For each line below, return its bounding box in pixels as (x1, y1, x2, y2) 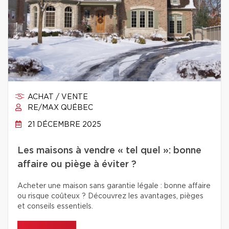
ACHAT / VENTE (26, 94, 88, 101)
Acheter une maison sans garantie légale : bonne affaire (17, 182, 211, 190)
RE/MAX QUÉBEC (26, 104, 93, 111)
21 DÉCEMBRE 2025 (26, 121, 101, 128)
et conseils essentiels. (17, 203, 93, 210)
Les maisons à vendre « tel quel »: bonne (17, 146, 201, 155)
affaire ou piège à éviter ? (17, 160, 136, 169)
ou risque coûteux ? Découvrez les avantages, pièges (17, 193, 203, 200)
